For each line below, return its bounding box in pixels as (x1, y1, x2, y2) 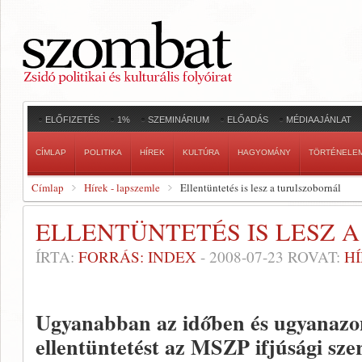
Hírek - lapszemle (84, 180, 160, 195)
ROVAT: (284, 246, 344, 267)
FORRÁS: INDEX (78, 246, 196, 267)
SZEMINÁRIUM (148, 115, 209, 124)
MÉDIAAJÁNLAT (286, 115, 351, 124)
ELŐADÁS (227, 115, 268, 124)
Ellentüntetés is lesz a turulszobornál (180, 180, 341, 195)
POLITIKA (84, 148, 122, 157)
